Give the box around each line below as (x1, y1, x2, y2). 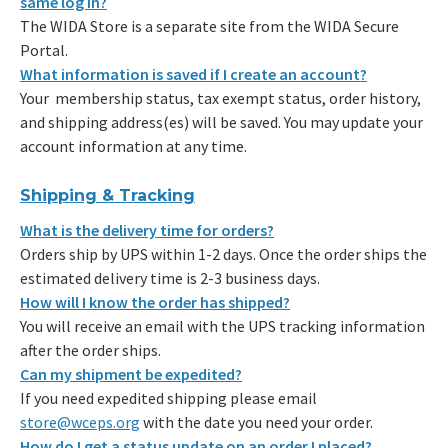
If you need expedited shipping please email (20, 388, 317, 409)
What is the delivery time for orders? (20, 220, 274, 241)
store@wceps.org (20, 412, 140, 433)
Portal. (20, 39, 68, 60)
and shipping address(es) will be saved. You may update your (20, 111, 423, 132)
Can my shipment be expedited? (20, 364, 242, 385)
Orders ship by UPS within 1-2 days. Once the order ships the (20, 244, 427, 265)
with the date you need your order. (140, 412, 373, 433)
